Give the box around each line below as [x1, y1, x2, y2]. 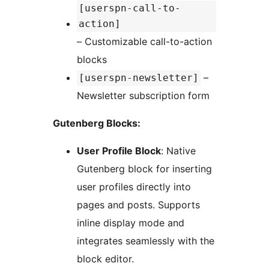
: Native [161, 145, 196, 157]
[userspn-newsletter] [79, 72, 199, 84]
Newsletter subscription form [77, 89, 210, 102]
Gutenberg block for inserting [77, 163, 212, 175]
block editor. [77, 253, 134, 265]
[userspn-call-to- [79, 2, 181, 14]
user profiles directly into [77, 181, 191, 193]
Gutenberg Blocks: [53, 117, 141, 130]
